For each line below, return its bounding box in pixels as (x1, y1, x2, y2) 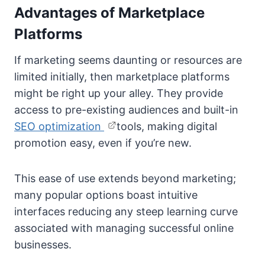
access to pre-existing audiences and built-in (14, 104, 238, 117)
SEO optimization (14, 120, 104, 133)
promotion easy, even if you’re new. (14, 137, 192, 150)
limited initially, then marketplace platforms (14, 70, 230, 83)
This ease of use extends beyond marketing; (14, 172, 236, 185)
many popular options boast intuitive (14, 189, 198, 202)
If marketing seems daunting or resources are (14, 54, 242, 67)
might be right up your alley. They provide (14, 87, 223, 100)
